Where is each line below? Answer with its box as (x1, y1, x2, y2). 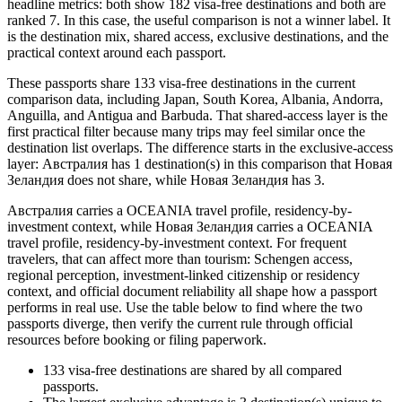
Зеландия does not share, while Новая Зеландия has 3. (7, 171, 325, 188)
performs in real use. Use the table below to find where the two (7, 299, 363, 315)
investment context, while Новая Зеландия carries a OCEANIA (7, 218, 372, 234)
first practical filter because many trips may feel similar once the (7, 123, 365, 139)
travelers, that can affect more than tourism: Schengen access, (7, 250, 353, 267)
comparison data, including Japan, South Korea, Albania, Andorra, (7, 91, 383, 107)
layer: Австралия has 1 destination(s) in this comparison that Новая (7, 155, 392, 171)
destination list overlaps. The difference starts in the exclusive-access (7, 139, 393, 155)
